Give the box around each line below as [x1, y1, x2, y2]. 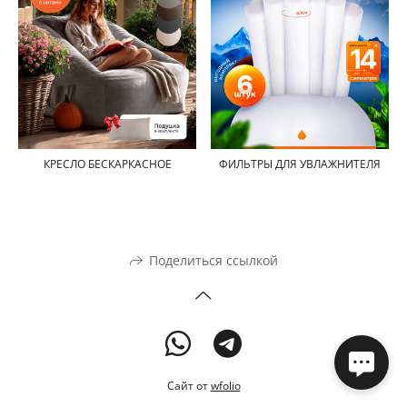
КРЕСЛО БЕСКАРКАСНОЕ [43, 156, 172, 173]
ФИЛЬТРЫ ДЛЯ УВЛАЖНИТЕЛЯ [219, 156, 381, 173]
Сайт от [166, 377, 211, 393]
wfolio [210, 377, 241, 393]
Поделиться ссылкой [148, 251, 278, 269]
